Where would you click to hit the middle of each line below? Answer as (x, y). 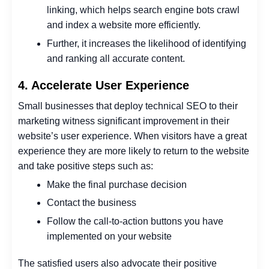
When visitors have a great (190, 136)
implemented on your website (109, 236)
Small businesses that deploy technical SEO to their (128, 106)
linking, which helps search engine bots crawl (143, 10)
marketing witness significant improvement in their (124, 121)
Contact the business (92, 203)
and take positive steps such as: (86, 166)
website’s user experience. (75, 136)
